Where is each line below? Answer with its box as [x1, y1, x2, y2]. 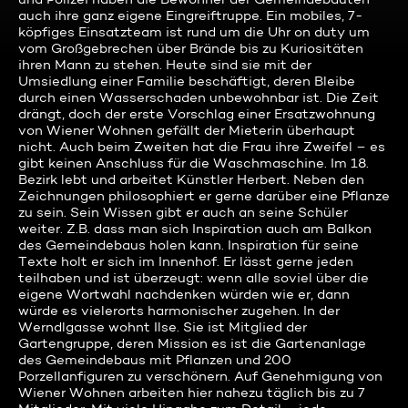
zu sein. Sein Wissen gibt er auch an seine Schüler [18, 204, 348, 220]
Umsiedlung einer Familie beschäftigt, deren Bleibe [18, 73, 355, 89]
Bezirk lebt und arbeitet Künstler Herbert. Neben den [18, 171, 364, 188]
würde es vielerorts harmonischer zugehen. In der [18, 302, 340, 319]
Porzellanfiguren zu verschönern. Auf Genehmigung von [18, 368, 382, 384]
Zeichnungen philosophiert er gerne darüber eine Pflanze [18, 188, 390, 204]
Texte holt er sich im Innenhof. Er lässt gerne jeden [18, 253, 353, 270]
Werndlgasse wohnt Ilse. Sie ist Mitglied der [18, 319, 307, 335]
